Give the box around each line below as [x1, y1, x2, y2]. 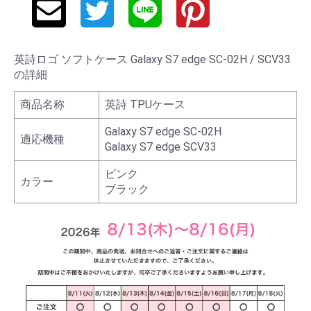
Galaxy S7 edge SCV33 [105, 140, 217, 154]
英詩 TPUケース [105, 98, 185, 112]
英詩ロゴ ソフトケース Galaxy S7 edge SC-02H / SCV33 [14, 53, 291, 67]
